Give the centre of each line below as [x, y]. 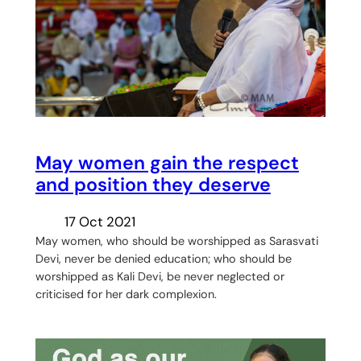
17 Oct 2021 [100, 222]
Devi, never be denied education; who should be [163, 259]
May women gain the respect [167, 162]
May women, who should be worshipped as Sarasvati [176, 241]
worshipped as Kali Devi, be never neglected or [160, 277]
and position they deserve [153, 184]
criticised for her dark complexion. [126, 295]
